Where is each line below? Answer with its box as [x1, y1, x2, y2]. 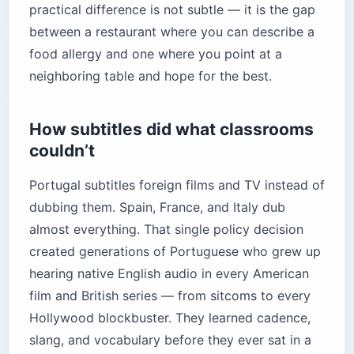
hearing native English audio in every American [29, 265, 309, 281]
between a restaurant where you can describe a [29, 24, 314, 40]
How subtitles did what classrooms [29, 119, 314, 139]
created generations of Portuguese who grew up [29, 243, 321, 259]
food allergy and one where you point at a [29, 46, 282, 62]
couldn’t [29, 141, 95, 160]
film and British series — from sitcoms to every [29, 288, 311, 303]
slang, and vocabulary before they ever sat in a [29, 332, 311, 348]
